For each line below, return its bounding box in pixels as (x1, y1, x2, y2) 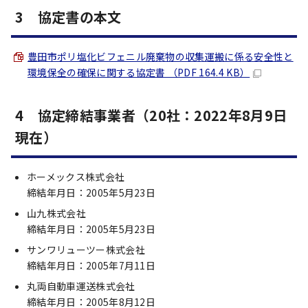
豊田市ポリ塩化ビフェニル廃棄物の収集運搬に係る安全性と (27, 49, 294, 63)
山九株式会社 (27, 206, 86, 220)
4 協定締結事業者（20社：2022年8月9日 (15, 105, 287, 125)
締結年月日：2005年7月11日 (27, 258, 156, 272)
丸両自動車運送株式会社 (27, 279, 135, 293)
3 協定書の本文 (15, 7, 122, 27)
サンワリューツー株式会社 (27, 243, 145, 256)
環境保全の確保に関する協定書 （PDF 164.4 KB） (27, 65, 250, 79)
